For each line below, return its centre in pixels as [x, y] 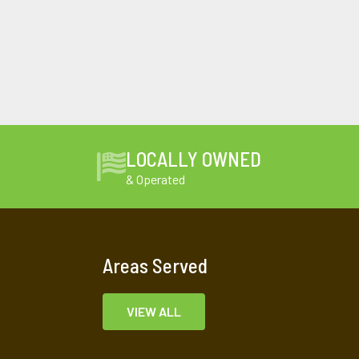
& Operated [156, 179]
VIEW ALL [154, 312]
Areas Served [155, 266]
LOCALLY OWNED [194, 159]
